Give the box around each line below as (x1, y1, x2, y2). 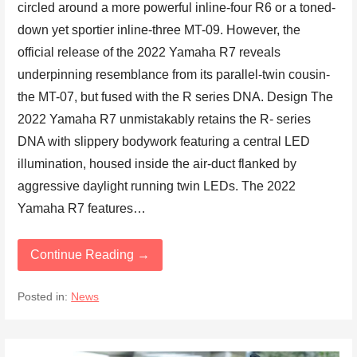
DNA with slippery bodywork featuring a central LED (18, 134, 311, 148)
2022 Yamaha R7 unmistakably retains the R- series (18, 112, 312, 126)
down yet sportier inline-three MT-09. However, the (18, 22, 301, 37)
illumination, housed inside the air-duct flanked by (18, 156, 297, 171)
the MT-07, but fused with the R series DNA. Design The (18, 89, 334, 104)
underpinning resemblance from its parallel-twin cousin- (18, 67, 331, 81)
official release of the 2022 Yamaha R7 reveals (18, 45, 281, 59)
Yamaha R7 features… (18, 201, 147, 215)
